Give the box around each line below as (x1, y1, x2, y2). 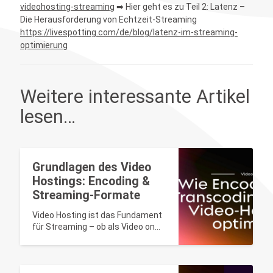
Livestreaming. (32, 245, 90, 255)
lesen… (19, 105, 76, 129)
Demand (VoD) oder (32, 233, 108, 244)
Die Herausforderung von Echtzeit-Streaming (19, 15, 197, 25)
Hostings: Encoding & (32, 174, 150, 189)
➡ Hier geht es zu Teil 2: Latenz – (114, 2, 245, 12)
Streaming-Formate (32, 188, 140, 203)
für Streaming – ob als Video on (32, 222, 155, 232)
